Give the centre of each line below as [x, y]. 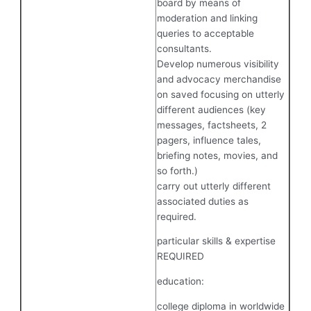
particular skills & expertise [217, 241]
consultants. [185, 48]
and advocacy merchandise [219, 79]
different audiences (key [212, 109]
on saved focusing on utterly [221, 94]
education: [181, 281]
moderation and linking [208, 18]
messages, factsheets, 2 [212, 125]
